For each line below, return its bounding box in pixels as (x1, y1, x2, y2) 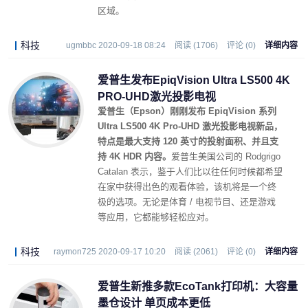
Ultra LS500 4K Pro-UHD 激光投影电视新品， (98, 121, 283, 131)
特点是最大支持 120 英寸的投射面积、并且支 (98, 136, 278, 146)
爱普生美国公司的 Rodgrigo (171, 151, 280, 162)
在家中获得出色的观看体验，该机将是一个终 (98, 181, 276, 192)
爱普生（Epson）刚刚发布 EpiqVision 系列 (98, 106, 276, 116)
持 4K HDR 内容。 (98, 151, 171, 162)
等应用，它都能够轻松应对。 (98, 212, 214, 222)
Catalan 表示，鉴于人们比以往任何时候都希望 (98, 166, 283, 177)
